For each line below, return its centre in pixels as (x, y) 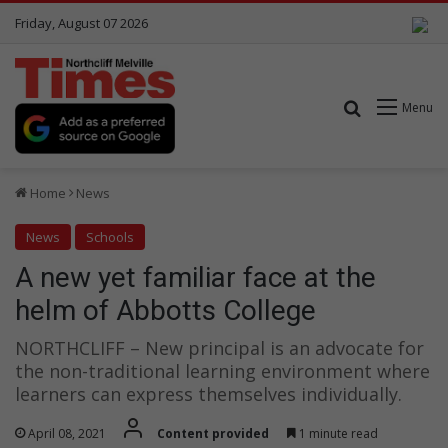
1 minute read (337, 434)
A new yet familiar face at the (195, 277)
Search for (401, 106)
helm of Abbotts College (165, 310)
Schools (110, 236)
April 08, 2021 (67, 434)
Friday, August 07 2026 (81, 23)
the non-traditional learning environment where (222, 370)
